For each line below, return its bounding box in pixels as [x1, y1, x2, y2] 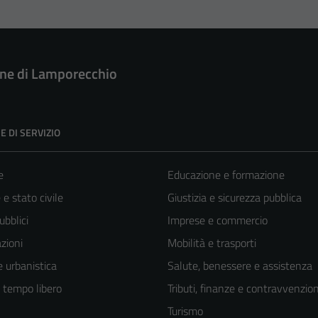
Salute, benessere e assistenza [168, 257, 312, 275]
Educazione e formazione [168, 166, 285, 184]
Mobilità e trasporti [168, 234, 256, 252]
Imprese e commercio [168, 212, 268, 229]
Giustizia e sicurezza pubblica [168, 189, 302, 207]
